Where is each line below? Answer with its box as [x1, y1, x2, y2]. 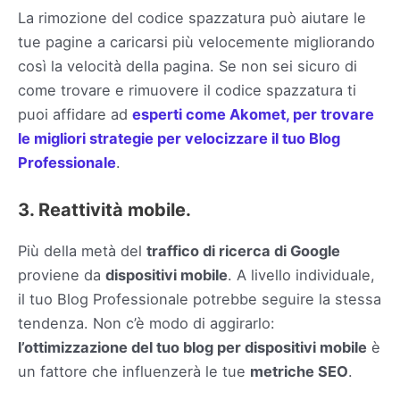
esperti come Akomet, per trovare [132, 104, 374, 123]
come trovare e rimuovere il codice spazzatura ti [18, 80, 356, 99]
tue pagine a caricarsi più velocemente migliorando [18, 32, 375, 51]
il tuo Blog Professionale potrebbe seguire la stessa [18, 289, 381, 308]
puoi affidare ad [18, 104, 132, 123]
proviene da [18, 265, 105, 284]
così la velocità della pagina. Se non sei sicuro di [18, 56, 357, 75]
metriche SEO [250, 362, 348, 380]
